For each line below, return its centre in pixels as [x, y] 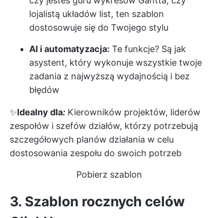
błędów [44, 90]
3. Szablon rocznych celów [97, 201]
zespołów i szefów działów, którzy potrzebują [104, 126]
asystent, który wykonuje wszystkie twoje [116, 62]
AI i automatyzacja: [69, 49]
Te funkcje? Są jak [148, 49]
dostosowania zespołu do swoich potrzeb [96, 153]
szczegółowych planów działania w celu [92, 139]
